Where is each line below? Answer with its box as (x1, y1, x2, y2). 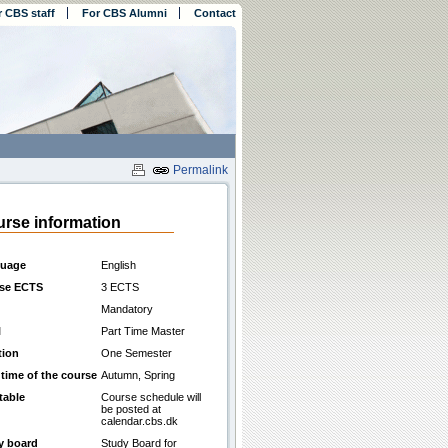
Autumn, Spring (101, 369, 175, 381)
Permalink (170, 163, 228, 178)
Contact (194, 7, 236, 19)
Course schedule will (101, 391, 201, 403)
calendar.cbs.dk (101, 415, 178, 427)
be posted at (101, 403, 161, 415)
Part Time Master (101, 325, 185, 337)
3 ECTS (101, 281, 139, 293)
